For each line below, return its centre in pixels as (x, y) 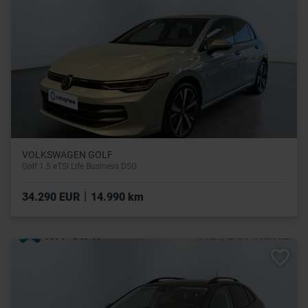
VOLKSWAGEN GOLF (67, 154)
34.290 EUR (52, 197)
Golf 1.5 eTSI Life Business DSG (79, 166)
